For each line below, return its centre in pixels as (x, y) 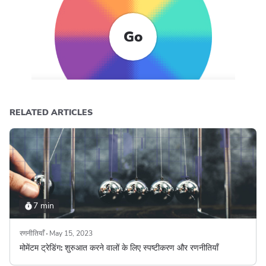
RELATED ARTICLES (51, 113)
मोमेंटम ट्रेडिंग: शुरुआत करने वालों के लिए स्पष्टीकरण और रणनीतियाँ (119, 248)
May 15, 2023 (71, 233)
